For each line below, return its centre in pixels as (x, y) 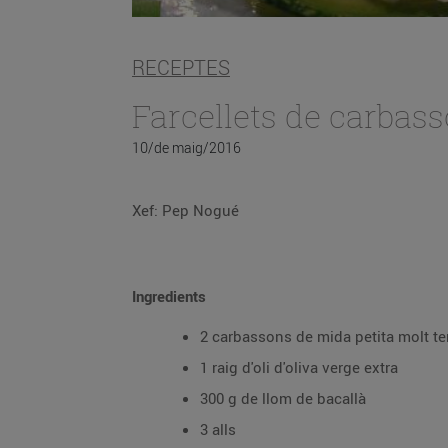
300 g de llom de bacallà (283, 398)
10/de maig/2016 (186, 147)
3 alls (218, 429)
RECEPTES (181, 68)
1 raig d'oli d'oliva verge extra (299, 367)
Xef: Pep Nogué (185, 210)
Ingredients (169, 296)
